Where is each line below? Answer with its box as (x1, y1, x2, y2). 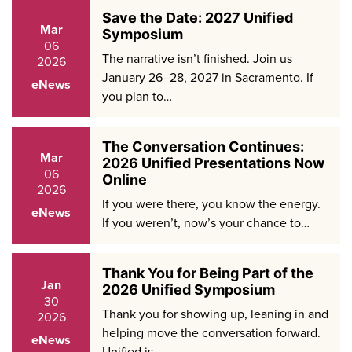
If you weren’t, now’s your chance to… (102, 214, 310, 232)
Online (102, 171, 147, 189)
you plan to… (102, 87, 172, 105)
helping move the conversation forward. (102, 324, 321, 342)
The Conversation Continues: (102, 138, 304, 156)
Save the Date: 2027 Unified (102, 9, 293, 27)
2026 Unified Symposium (102, 281, 275, 299)
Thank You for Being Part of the (102, 265, 313, 282)
